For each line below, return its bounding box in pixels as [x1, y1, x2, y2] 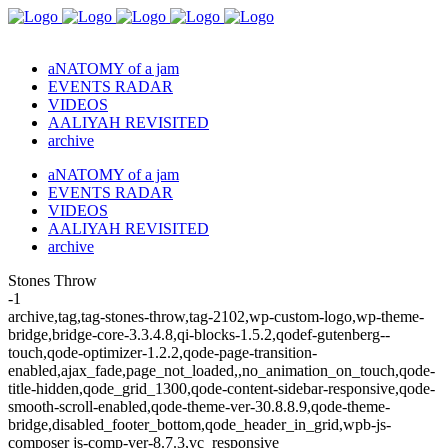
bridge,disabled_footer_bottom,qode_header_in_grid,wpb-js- [8, 416, 391, 433]
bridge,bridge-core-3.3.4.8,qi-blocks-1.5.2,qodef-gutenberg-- [8, 326, 390, 343]
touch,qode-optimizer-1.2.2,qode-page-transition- [8, 344, 317, 361]
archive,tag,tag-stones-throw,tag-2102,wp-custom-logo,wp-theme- [8, 308, 424, 325]
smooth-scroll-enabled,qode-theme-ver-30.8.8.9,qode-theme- [8, 398, 390, 415]
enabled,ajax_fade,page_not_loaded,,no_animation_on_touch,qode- [8, 362, 435, 379]
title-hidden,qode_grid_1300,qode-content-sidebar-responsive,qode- [8, 380, 435, 397]
